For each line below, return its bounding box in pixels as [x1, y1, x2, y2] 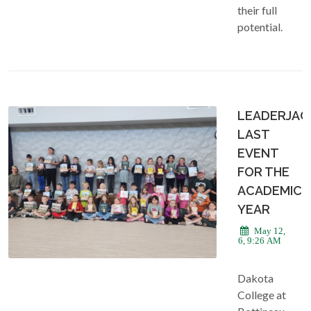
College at [237, 287, 286, 301]
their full [237, 3, 277, 17]
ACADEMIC [237, 183, 302, 198]
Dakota [237, 271, 274, 285]
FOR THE [237, 164, 289, 179]
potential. [237, 19, 283, 33]
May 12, [252, 225, 285, 236]
